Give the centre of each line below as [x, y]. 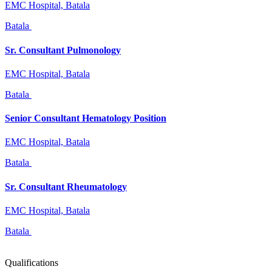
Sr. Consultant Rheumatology [66, 186]
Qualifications [32, 262]
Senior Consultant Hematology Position [86, 118]
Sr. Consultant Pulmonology [63, 50]
